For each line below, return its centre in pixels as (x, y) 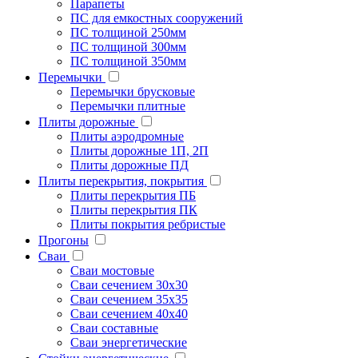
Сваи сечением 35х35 (129, 300)
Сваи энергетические (129, 343)
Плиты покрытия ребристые (148, 225)
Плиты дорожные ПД (129, 165)
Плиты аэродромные (127, 137)
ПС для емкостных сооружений (157, 18)
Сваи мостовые (112, 271)
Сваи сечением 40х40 (129, 314)
